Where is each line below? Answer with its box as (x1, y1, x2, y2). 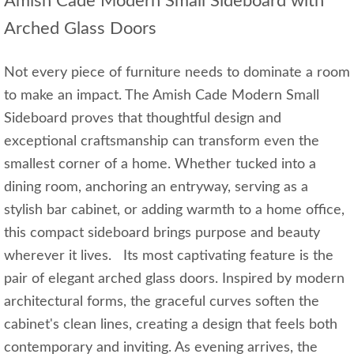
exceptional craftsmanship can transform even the (4, 134, 319, 149)
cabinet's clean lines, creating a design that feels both (4, 317, 337, 332)
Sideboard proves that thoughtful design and (4, 111, 281, 126)
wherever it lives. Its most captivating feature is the (4, 248, 333, 263)
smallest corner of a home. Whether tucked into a (4, 156, 316, 171)
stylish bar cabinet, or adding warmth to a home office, (4, 202, 345, 217)
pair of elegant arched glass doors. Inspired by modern (4, 271, 345, 286)
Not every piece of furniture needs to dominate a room (4, 65, 350, 80)
